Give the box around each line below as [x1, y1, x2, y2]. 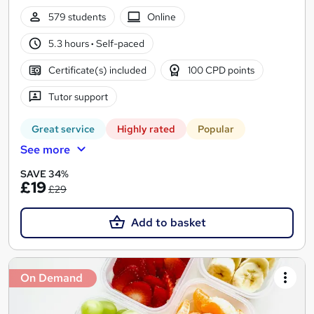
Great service [32, 123, 95, 136]
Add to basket [130, 215, 206, 231]
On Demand [20, 271, 83, 286]
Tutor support [48, 90, 108, 103]
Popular [198, 123, 234, 136]
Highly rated [117, 123, 175, 136]
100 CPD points [188, 63, 255, 76]
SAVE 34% [20, 168, 69, 181]
